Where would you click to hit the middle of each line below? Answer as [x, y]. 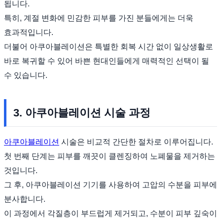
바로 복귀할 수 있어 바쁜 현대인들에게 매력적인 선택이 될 [107, 61]
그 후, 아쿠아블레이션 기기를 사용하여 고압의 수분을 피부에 [110, 184]
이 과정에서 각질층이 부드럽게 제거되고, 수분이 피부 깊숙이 [110, 213]
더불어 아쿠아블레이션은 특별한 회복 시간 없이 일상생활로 [109, 46]
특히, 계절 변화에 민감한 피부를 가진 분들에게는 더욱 [99, 18]
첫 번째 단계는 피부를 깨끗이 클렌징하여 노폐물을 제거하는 [110, 156]
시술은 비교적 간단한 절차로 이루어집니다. [136, 142]
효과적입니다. [29, 32]
